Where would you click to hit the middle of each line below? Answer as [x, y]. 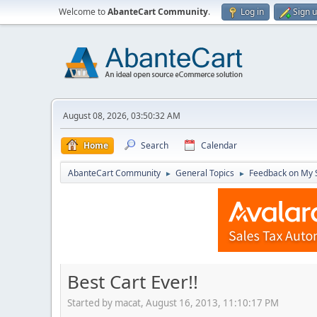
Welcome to [83, 12]
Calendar [219, 145]
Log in [252, 12]
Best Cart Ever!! [133, 282]
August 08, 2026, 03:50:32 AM [122, 116]
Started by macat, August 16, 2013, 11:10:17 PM [173, 302]
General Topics [205, 173]
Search [155, 145]
